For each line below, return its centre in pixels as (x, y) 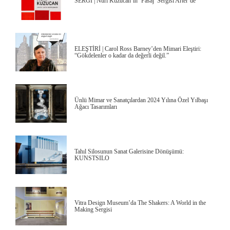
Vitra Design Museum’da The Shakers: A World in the (140, 203)
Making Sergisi (93, 209)
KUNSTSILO (92, 158)
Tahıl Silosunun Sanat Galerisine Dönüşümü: (129, 151)
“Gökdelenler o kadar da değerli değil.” (122, 55)
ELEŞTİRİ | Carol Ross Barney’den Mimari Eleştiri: (138, 49)
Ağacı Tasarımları (96, 107)
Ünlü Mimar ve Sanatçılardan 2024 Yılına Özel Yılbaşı (141, 100)
